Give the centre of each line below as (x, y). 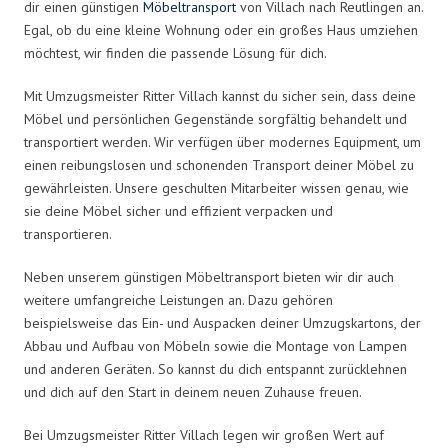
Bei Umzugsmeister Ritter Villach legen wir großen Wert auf (204, 434)
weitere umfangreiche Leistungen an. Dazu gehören (178, 299)
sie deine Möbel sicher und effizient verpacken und (178, 210)
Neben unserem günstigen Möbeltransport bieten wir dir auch (209, 276)
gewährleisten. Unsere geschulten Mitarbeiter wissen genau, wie (216, 187)
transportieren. (68, 233)
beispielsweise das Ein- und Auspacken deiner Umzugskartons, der (222, 322)
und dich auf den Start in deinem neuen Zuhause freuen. (193, 391)
